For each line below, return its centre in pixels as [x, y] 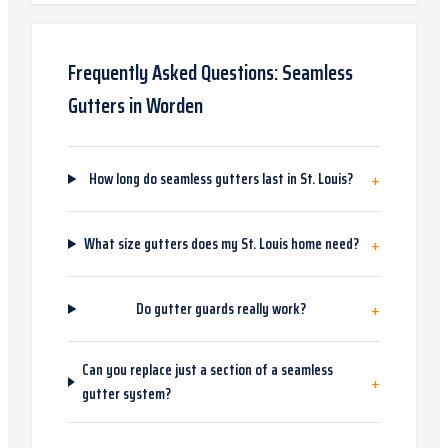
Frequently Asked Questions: [175, 72]
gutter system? [126, 394]
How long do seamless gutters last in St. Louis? [221, 179]
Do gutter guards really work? [221, 309]
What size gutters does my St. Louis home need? [221, 244]
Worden [174, 105]
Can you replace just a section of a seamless [207, 370]
